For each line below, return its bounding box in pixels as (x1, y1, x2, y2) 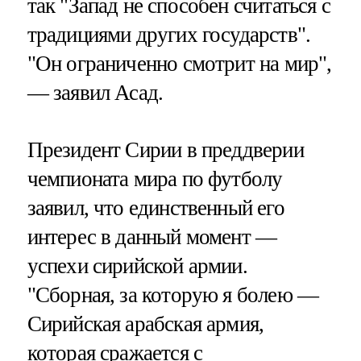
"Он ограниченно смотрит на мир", (27, 51, 332, 76)
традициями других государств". (27, 22, 311, 47)
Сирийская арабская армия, (27, 312, 264, 337)
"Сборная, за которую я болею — (27, 283, 319, 308)
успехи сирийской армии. (27, 254, 247, 279)
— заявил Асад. (27, 80, 164, 105)
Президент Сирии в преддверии (27, 138, 304, 163)
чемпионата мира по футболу (27, 167, 283, 192)
